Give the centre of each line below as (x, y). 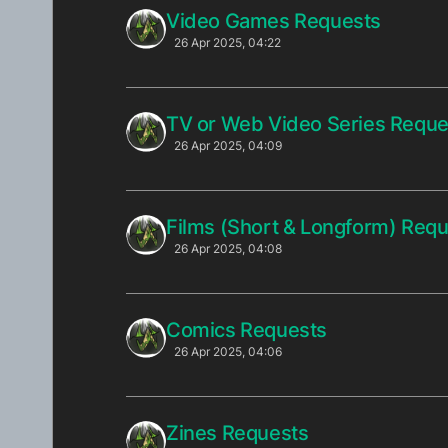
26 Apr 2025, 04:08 (227, 248)
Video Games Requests (273, 20)
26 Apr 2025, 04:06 (227, 351)
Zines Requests (237, 432)
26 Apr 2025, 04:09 (227, 145)
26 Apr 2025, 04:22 (227, 42)
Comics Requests (246, 329)
